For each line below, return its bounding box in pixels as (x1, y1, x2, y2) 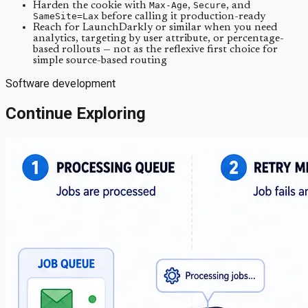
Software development (5, 77, 115, 91)
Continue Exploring (5, 104, 146, 124)
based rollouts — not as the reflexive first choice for (33, 44, 278, 56)
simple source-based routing (33, 55, 167, 67)
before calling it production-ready (99, 11, 265, 23)
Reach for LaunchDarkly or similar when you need (33, 22, 277, 34)
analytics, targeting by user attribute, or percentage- (33, 33, 284, 45)
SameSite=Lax (33, 11, 99, 22)
